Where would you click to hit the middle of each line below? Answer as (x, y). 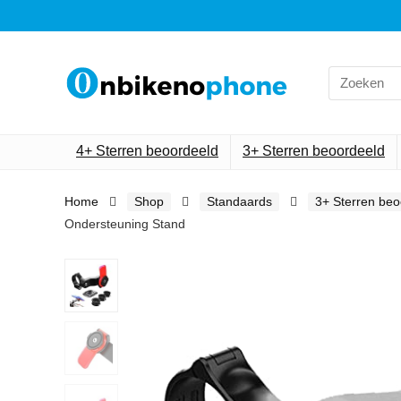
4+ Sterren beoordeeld (147, 151)
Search (349, 73)
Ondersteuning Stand (125, 224)
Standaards (239, 201)
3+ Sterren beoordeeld (314, 151)
